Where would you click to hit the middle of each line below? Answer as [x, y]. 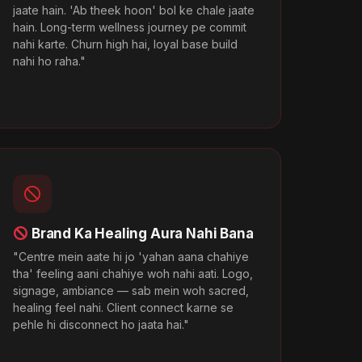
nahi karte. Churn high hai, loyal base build [125, 44]
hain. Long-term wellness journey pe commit [129, 27]
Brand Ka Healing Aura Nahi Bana [141, 233]
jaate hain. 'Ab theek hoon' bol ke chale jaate [133, 10]
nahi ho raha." [49, 61]
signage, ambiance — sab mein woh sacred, [130, 290]
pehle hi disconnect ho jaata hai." [101, 324]
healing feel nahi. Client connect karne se [123, 307]
